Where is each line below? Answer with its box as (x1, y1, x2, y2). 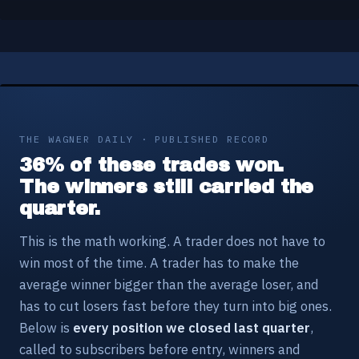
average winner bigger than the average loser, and (19, 275, 319, 293)
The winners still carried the (19, 175, 314, 197)
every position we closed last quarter (73, 318, 310, 337)
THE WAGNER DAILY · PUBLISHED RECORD (19, 132, 270, 145)
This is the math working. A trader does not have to (19, 232, 325, 250)
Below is (19, 318, 73, 337)
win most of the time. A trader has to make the (19, 253, 299, 272)
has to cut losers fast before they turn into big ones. (19, 296, 332, 315)
